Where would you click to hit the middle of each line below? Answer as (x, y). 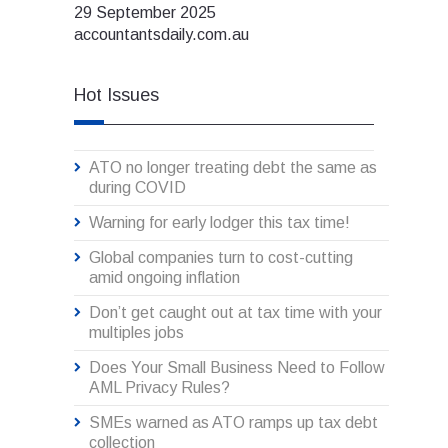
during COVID (137, 187)
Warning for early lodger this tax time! (219, 222)
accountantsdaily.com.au (161, 34)
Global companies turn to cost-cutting (221, 257)
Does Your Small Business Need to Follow (237, 367)
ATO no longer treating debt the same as (233, 167)
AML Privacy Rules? (159, 387)
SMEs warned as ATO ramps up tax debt (233, 422)
